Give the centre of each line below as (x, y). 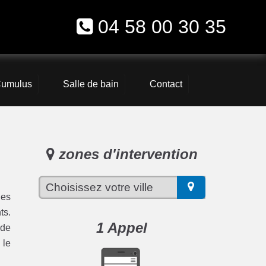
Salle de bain (91, 84)
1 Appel (122, 227)
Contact (166, 84)
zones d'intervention (126, 154)
